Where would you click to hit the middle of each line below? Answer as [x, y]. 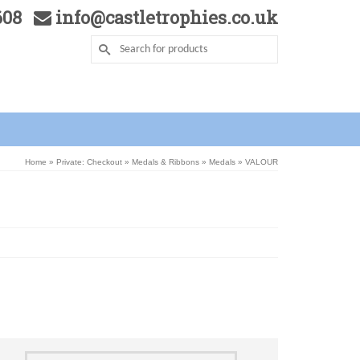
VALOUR [260, 162]
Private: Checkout [89, 162]
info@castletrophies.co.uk [164, 17]
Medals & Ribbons [166, 162]
